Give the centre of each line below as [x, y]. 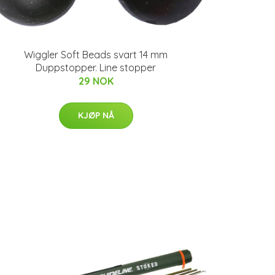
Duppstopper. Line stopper [96, 68]
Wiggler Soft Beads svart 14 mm [96, 55]
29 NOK [96, 81]
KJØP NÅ [96, 115]
